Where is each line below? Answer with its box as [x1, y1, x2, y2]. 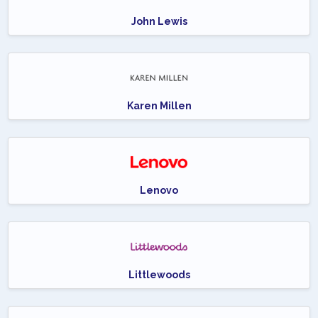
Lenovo [140, 185, 178, 197]
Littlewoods [128, 269, 190, 281]
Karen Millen [126, 100, 192, 112]
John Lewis [131, 16, 187, 28]
